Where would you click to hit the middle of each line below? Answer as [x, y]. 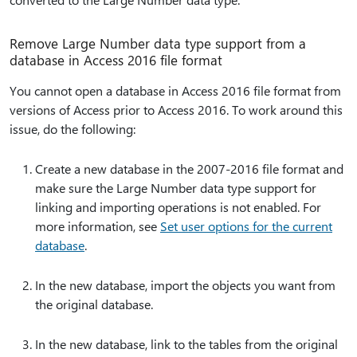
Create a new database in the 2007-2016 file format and [189, 169]
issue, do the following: [73, 129]
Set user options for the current [246, 226]
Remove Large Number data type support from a [158, 43]
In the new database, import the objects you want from [185, 285]
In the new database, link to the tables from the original [186, 344]
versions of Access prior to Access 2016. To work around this [176, 110]
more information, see [98, 226]
